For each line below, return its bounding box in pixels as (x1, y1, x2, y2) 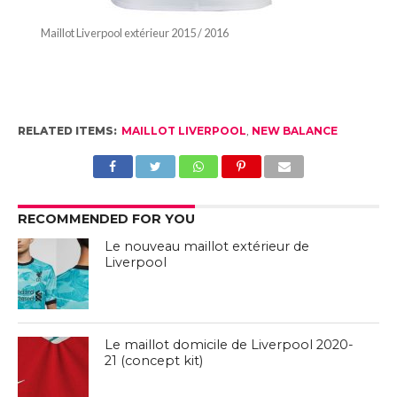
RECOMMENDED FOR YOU (17, 210, 195, 227)
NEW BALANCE (251, 123, 338, 137)
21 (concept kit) (105, 352, 204, 369)
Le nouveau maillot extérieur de (105, 237, 310, 254)
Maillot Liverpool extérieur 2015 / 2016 (40, 25, 229, 40)
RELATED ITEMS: (17, 123, 117, 137)
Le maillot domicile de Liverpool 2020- (105, 336, 354, 353)
